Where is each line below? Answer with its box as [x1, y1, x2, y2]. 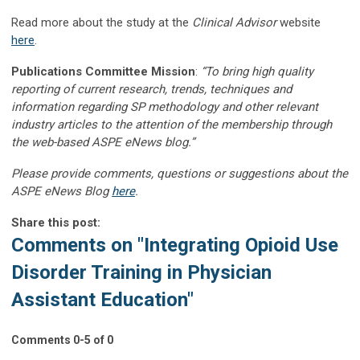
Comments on [11, 233, 137, 256]
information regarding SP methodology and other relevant [11, 99, 318, 114]
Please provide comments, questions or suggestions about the [11, 166, 348, 181]
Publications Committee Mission [11, 63, 195, 79]
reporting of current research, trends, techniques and [11, 81, 292, 96]
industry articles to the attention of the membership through [11, 117, 332, 132]
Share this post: [11, 215, 100, 230]
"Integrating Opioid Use [137, 233, 338, 256]
